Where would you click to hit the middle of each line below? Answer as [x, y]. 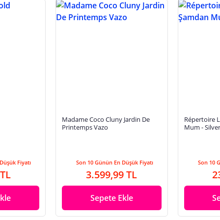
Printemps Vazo [85, 127]
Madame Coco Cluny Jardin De [106, 120]
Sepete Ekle [111, 198]
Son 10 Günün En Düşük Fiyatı [114, 163]
